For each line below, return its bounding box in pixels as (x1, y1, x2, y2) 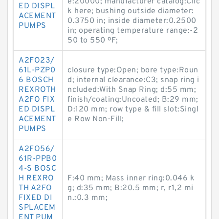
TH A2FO (19, 183, 52, 193)
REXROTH (19, 85, 56, 95)
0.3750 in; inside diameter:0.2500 (67, 16, 197, 26)
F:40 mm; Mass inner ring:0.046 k (67, 174, 195, 183)
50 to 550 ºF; (67, 36, 118, 45)
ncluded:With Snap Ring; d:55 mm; (67, 85, 196, 95)
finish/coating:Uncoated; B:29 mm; (67, 95, 198, 105)
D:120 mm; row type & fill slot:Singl (67, 105, 198, 114)
